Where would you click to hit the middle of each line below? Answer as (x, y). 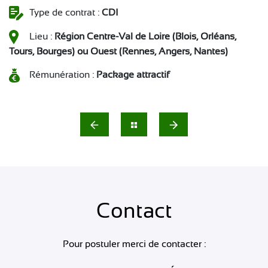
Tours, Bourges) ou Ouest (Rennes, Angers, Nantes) (118, 51)
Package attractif (133, 75)
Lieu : (41, 36)
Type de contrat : (64, 13)
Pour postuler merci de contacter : (134, 244)
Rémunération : (62, 75)
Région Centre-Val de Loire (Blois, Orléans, (145, 36)
